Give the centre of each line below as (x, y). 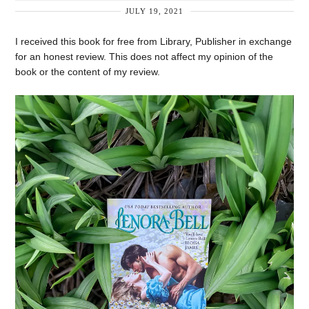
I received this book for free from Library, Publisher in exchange (154, 41)
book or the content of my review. (88, 72)
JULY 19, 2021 (154, 11)
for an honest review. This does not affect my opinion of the (144, 57)
